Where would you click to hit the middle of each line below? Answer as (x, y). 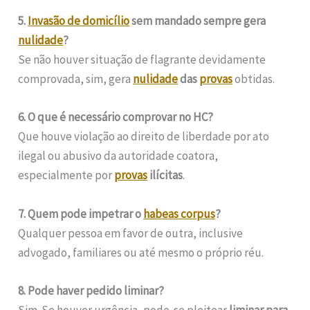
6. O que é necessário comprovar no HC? (116, 117)
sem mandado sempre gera (198, 21)
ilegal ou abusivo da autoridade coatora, (118, 156)
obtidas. (254, 79)
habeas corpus (180, 213)
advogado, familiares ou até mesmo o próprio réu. (141, 252)
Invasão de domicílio (79, 21)
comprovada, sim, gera (76, 79)
